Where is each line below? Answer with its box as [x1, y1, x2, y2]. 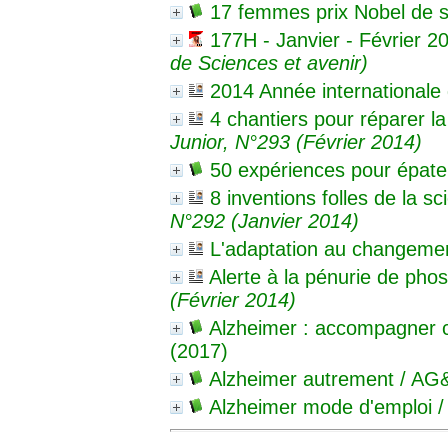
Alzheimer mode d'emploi [209, 396, 432, 418]
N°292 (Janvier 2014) [170, 210, 359, 232]
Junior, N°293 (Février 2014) [170, 131, 422, 153]
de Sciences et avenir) [170, 52, 368, 74]
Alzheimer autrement [209, 368, 394, 390]
